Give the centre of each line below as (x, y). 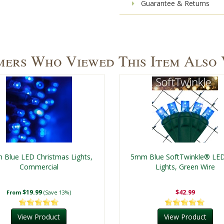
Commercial (39, 166)
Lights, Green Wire (185, 166)
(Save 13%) (57, 192)
